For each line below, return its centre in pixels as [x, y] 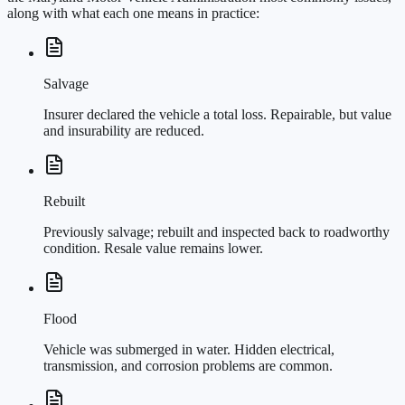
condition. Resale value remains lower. [153, 249]
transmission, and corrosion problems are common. [188, 366]
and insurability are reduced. [124, 131]
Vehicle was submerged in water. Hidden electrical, [189, 350]
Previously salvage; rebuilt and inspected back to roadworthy [217, 232]
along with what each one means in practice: [133, 14]
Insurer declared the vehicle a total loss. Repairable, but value [217, 115]
